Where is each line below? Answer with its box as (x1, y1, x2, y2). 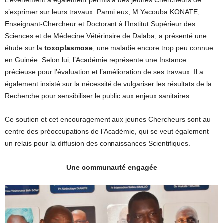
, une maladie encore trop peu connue (93, 44, 213, 52)
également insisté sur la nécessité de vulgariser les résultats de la (5, 80, 212, 88)
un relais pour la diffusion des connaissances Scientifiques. (5, 139, 190, 148)
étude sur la (5, 44, 44, 52)
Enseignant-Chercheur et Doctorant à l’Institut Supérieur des (5, 20, 195, 28)
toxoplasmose (44, 44, 93, 52)
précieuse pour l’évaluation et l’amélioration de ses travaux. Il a (5, 68, 203, 76)
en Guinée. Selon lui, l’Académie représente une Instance (5, 56, 186, 64)
